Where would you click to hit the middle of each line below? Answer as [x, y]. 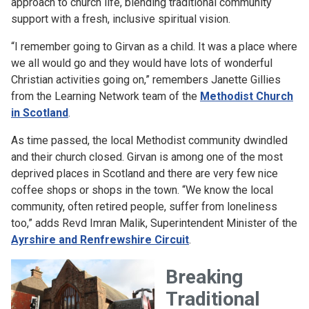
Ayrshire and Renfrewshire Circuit [100, 240]
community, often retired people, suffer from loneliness [144, 207]
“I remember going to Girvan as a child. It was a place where [154, 47]
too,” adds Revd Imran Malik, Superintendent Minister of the [154, 223]
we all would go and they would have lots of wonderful [142, 63]
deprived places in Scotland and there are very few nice [144, 173]
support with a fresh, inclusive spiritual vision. [121, 19]
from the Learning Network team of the [106, 96]
